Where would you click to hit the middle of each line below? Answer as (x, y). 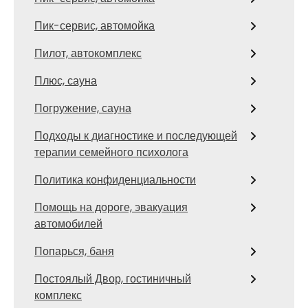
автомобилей (68, 224)
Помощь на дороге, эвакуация (111, 207)
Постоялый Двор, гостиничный (113, 279)
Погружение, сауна (83, 108)
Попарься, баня (74, 251)
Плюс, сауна (66, 81)
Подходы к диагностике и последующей (136, 136)
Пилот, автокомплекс (88, 53)
